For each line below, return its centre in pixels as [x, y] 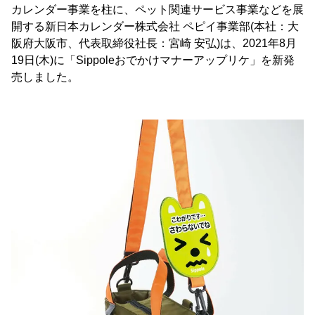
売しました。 [45, 77]
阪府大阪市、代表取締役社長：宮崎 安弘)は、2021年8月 [154, 43]
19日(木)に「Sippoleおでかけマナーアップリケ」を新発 [153, 60]
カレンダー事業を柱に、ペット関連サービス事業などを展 [157, 9]
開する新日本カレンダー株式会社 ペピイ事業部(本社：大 [155, 26]
